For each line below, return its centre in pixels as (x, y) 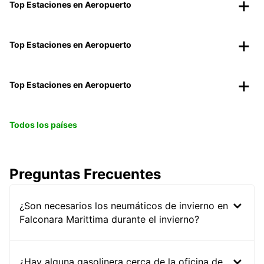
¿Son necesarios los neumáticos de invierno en (124, 206)
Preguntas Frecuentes (85, 174)
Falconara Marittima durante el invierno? (109, 220)
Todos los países (43, 125)
